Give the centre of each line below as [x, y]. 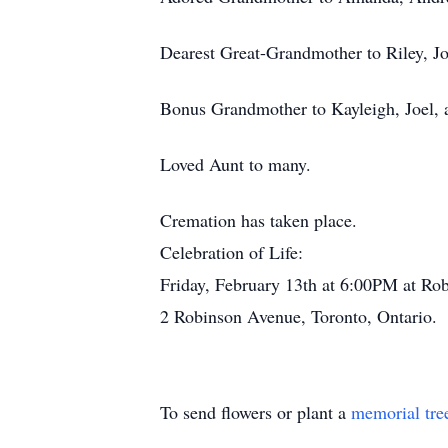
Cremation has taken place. [258, 220]
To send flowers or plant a [255, 412]
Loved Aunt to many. [235, 164]
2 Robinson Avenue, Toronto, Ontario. [298, 316]
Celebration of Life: [231, 252]
